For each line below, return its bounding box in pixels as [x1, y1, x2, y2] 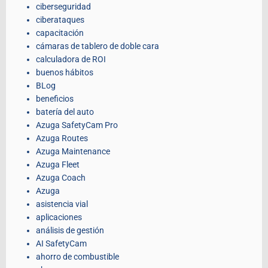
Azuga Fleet [36, 160, 80, 170]
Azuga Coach [36, 173, 86, 183]
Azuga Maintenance [36, 147, 110, 157]
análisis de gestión [36, 226, 104, 236]
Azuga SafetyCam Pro [36, 120, 118, 130]
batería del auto [36, 107, 94, 117]
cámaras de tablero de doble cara [36, 41, 159, 51]
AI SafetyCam [36, 239, 87, 249]
